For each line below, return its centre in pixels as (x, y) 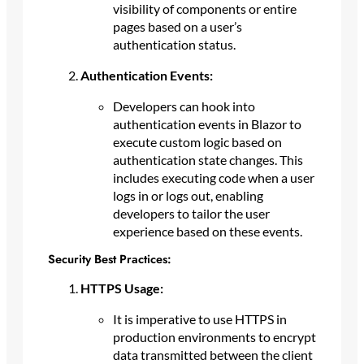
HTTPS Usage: (121, 288)
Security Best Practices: (109, 259)
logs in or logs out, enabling (188, 195)
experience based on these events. (207, 231)
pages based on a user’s (177, 26)
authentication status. (174, 44)
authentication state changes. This (208, 159)
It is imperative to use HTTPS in (199, 319)
